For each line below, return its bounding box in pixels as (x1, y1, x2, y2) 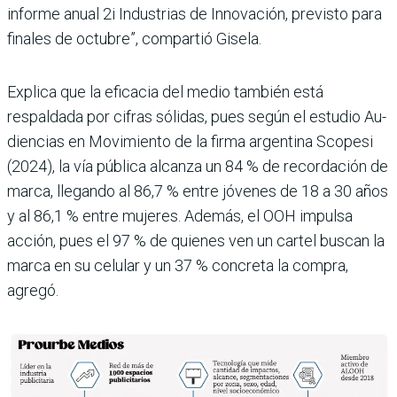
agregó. (7, 281, 58, 300)
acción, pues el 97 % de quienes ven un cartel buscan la (7, 231, 385, 251)
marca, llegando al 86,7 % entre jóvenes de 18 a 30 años (7, 182, 388, 201)
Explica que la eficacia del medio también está (7, 82, 323, 102)
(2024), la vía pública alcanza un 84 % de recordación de (7, 157, 388, 176)
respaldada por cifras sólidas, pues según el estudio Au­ (7, 107, 386, 127)
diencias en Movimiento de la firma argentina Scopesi (7, 132, 373, 152)
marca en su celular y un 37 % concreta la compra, (7, 256, 348, 276)
